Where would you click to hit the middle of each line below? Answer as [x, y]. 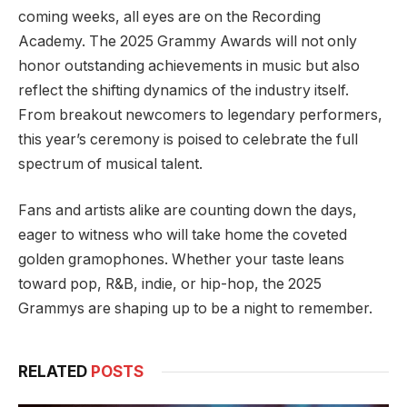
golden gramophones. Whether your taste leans [181, 260]
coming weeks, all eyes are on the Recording [169, 16]
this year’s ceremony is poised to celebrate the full [188, 139]
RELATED [55, 372]
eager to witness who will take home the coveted [183, 235]
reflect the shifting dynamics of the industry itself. [184, 90]
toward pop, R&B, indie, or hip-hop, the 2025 [170, 284]
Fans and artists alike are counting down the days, [188, 211]
